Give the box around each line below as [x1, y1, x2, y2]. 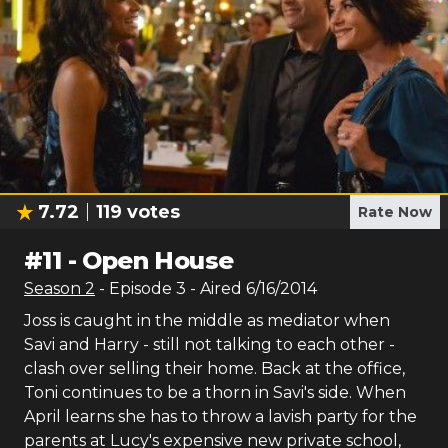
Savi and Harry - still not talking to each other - [24, 335, 395, 354]
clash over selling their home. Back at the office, [24, 359, 405, 378]
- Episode [99, 279, 176, 298]
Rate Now [358, 203, 432, 221]
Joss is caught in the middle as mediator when [24, 311, 390, 330]
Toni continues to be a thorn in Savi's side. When [24, 383, 406, 402]
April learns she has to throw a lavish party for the [24, 407, 417, 426]
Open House [82, 246, 234, 275]
